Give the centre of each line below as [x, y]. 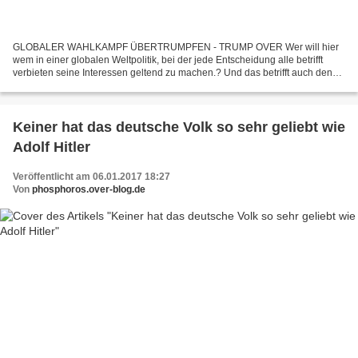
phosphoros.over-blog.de [89, 189]
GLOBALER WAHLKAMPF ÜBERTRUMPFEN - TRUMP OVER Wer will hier [176, 47]
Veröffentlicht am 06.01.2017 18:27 [91, 176]
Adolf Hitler [52, 147]
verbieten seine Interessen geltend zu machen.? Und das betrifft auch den [173, 72]
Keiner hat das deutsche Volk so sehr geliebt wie [179, 127]
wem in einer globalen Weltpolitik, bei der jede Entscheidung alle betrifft [168, 60]
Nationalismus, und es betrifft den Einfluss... [107, 85]
